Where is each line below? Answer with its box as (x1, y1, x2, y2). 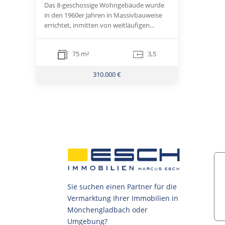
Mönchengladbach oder (67, 205, 148, 215)
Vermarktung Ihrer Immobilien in (67, 193, 179, 203)
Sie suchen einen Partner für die (67, 182, 177, 192)
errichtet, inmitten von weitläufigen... (44, 21, 154, 30)
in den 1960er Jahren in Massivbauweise (44, 11, 162, 20)
